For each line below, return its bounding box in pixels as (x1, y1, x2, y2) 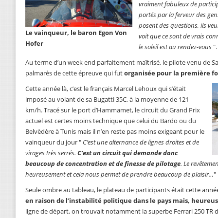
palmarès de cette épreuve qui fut (25, 69, 124, 78)
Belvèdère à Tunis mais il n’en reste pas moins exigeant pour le (25, 127, 204, 136)
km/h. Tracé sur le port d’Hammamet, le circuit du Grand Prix (25, 106, 200, 115)
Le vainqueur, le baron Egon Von (25, 28, 127, 37)
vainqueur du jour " (25, 138, 83, 147)
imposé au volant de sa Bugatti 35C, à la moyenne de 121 (25, 95, 189, 104)
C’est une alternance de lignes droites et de (83, 138, 199, 147)
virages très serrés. (25, 148, 77, 158)
